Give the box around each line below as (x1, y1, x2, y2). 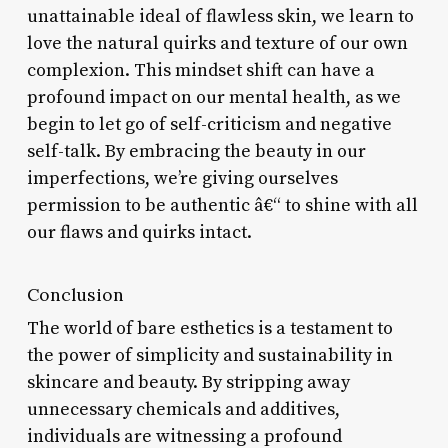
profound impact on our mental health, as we (26, 85, 401, 109)
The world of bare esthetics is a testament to (26, 316, 393, 340)
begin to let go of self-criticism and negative (26, 112, 392, 136)
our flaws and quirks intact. (26, 220, 252, 244)
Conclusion (26, 282, 124, 306)
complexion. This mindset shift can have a (26, 58, 375, 82)
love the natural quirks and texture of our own (26, 31, 408, 55)
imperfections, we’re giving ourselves (26, 166, 338, 190)
